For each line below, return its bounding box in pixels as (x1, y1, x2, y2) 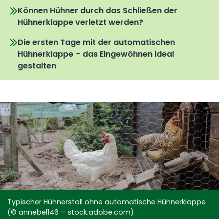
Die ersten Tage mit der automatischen (18, 36, 175, 48)
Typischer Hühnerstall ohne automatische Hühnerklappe (7, 197, 206, 207)
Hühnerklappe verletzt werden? (18, 17, 144, 28)
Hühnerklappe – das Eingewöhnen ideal (18, 48, 175, 60)
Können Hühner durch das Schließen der (18, 5, 178, 17)
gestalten (18, 60, 57, 71)
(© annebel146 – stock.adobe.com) (7, 207, 134, 218)
